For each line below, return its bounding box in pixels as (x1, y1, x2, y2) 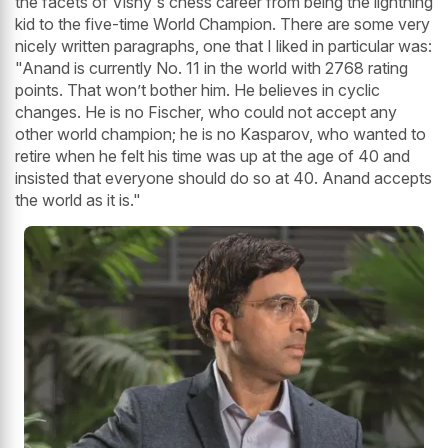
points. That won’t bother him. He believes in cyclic (15, 80, 380, 101)
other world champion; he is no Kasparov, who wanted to (15, 124, 426, 145)
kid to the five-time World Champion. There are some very (15, 14, 430, 35)
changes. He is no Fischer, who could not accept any (15, 102, 397, 123)
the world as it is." (15, 190, 141, 211)
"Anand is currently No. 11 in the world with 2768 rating (15, 58, 408, 79)
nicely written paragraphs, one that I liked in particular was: (15, 36, 432, 57)
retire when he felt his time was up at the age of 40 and (15, 146, 410, 167)
